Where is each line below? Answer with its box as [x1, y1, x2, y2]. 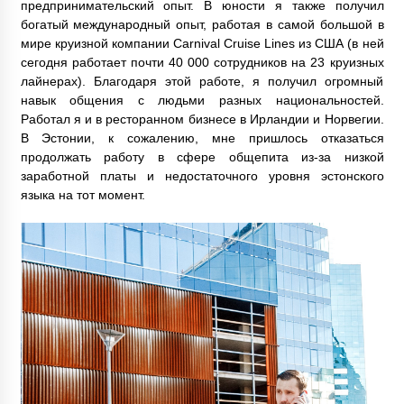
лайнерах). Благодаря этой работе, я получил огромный [20, 74, 384, 89]
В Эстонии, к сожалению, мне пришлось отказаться [20, 131, 384, 146]
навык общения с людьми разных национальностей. [20, 93, 384, 108]
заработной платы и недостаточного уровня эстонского [20, 169, 384, 184]
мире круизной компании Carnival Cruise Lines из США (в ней [20, 36, 384, 51]
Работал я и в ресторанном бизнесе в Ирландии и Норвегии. [20, 112, 384, 127]
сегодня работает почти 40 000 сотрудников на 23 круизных [20, 55, 384, 70]
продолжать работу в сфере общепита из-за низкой [20, 150, 384, 165]
